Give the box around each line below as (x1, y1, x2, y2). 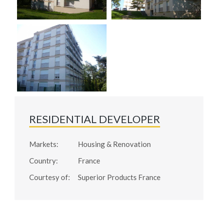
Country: (29, 156, 58, 165)
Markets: (29, 140, 58, 148)
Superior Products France (78, 173, 161, 182)
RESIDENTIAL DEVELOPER (29, 112, 160, 126)
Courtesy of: (29, 173, 70, 182)
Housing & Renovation (78, 140, 151, 148)
